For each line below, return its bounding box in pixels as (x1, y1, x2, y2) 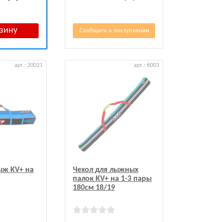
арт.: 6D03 (134, 62, 160, 68)
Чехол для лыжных (73, 166, 139, 174)
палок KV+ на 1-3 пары (73, 174, 152, 183)
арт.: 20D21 (14, 62, 43, 68)
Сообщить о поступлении (79, 27, 149, 34)
